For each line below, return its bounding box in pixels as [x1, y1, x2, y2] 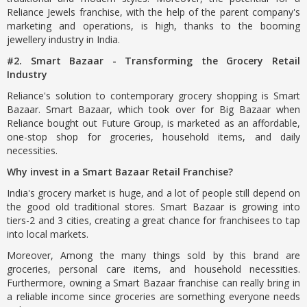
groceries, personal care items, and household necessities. [7, 262, 300, 275]
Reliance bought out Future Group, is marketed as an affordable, [7, 116, 300, 130]
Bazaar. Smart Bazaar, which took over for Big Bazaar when [7, 103, 300, 116]
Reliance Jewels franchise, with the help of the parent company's [7, 5, 300, 19]
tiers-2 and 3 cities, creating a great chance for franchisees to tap [7, 214, 300, 227]
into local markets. [7, 228, 88, 241]
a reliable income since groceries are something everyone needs [7, 290, 300, 303]
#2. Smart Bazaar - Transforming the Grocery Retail [7, 54, 300, 67]
